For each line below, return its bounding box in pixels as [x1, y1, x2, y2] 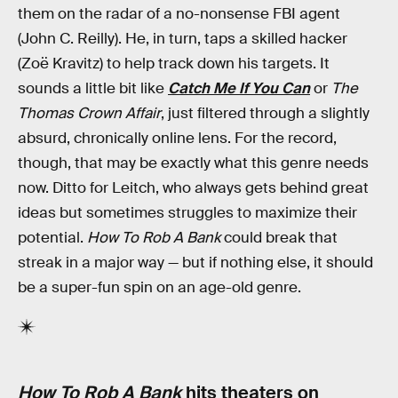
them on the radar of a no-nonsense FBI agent [18, 4, 340, 23]
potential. [18, 227, 87, 247]
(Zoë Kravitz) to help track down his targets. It [18, 53, 330, 73]
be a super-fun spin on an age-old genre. [18, 277, 301, 297]
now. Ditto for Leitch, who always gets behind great [18, 178, 369, 197]
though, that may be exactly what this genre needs [18, 153, 369, 172]
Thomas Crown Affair [18, 103, 161, 123]
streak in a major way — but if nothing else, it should [18, 252, 373, 272]
